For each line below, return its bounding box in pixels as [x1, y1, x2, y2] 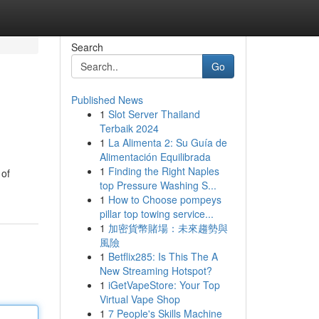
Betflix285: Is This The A [108, 249, 218, 263]
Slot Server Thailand [108, 107, 200, 121]
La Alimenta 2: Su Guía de [108, 135, 227, 150]
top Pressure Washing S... [99, 178, 216, 192]
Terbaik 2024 [99, 121, 159, 135]
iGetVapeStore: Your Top [108, 278, 220, 292]
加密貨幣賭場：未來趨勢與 [108, 221, 228, 235]
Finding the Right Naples [108, 164, 219, 178]
